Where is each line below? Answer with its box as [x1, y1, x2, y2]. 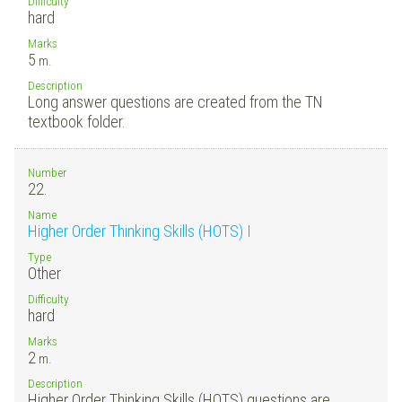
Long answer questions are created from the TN [28, 92, 323, 111]
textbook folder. [28, 111, 126, 131]
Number [28, 164, 66, 179]
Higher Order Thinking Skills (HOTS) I [28, 221, 251, 240]
